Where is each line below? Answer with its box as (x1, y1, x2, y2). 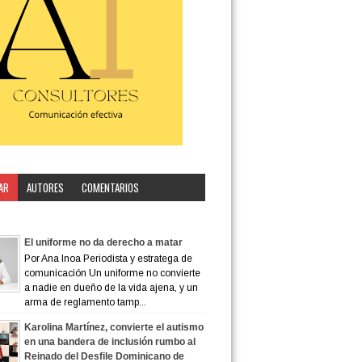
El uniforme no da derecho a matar (23, 236, 183, 248)
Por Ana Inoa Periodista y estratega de (23, 252, 192, 264)
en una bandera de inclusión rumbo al (23, 335, 196, 347)
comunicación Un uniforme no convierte (23, 267, 200, 279)
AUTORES (26, 179, 64, 196)
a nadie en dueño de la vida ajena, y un (23, 281, 198, 293)
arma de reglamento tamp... (23, 296, 146, 308)
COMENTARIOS (81, 179, 139, 196)
